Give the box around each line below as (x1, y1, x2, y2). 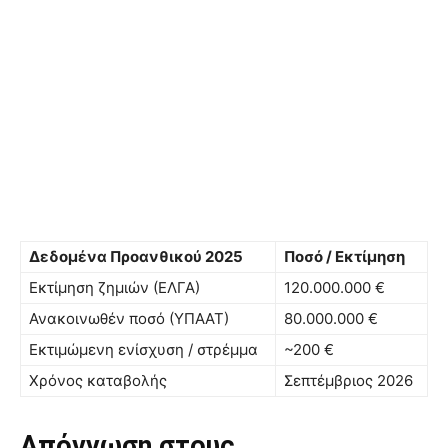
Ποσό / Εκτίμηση (284, 247, 405, 267)
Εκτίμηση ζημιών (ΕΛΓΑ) (29, 278, 200, 298)
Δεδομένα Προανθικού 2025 (29, 247, 243, 267)
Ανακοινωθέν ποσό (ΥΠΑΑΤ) (29, 309, 229, 329)
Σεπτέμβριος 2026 (284, 371, 413, 391)
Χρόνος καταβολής (29, 371, 167, 391)
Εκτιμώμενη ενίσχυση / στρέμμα (29, 340, 258, 360)
